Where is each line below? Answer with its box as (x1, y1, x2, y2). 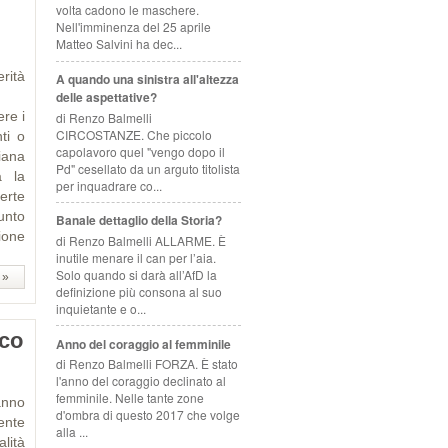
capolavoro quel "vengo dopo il (56, 142, 225, 160)
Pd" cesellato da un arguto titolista (56, 159, 240, 177)
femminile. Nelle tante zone (56, 388, 204, 406)
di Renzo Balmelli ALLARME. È (56, 231, 226, 249)
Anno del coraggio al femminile (56, 334, 231, 353)
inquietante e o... (56, 299, 146, 317)
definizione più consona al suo (56, 282, 222, 300)
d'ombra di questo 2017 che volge (56, 405, 240, 423)
